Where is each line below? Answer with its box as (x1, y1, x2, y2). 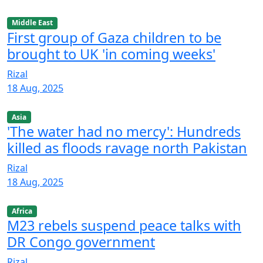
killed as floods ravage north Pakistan (7, 138, 247, 157)
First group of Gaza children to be (7, 28, 221, 47)
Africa (11, 205, 32, 216)
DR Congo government (7, 232, 155, 251)
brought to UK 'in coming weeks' (7, 44, 215, 63)
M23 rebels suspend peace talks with (7, 215, 241, 235)
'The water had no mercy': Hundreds (7, 122, 241, 141)
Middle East (11, 18, 53, 28)
